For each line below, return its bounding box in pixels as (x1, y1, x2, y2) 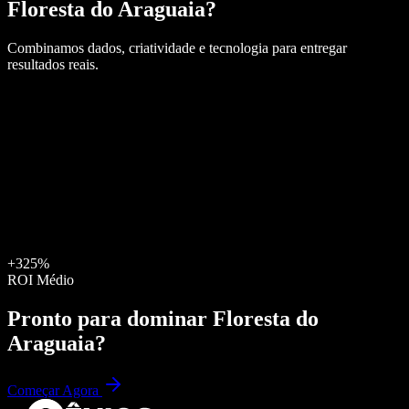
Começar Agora (7, 383, 102, 399)
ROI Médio (7, 271, 74, 288)
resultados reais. (7, 56, 99, 72)
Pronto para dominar (7, 306, 213, 330)
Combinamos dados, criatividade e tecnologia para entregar (7, 39, 347, 56)
